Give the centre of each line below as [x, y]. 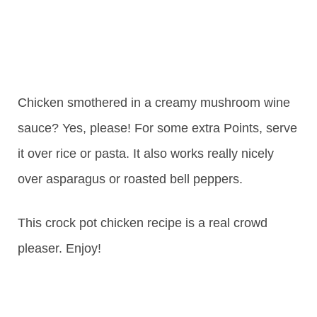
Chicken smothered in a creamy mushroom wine [154, 102]
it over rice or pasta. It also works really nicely [146, 153]
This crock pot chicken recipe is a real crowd [143, 223]
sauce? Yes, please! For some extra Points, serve [157, 128]
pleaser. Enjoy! [59, 248]
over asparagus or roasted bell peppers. [130, 179]
